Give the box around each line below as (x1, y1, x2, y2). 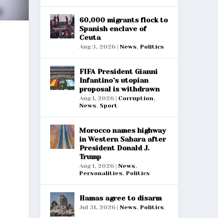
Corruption (118, 94, 153, 102)
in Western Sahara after (79, 135, 166, 143)
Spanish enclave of (79, 24, 146, 33)
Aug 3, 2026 (79, 43, 115, 50)
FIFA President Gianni (79, 67, 158, 75)
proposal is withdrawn (79, 85, 160, 93)
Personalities (79, 169, 123, 177)
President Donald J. (79, 144, 149, 152)
